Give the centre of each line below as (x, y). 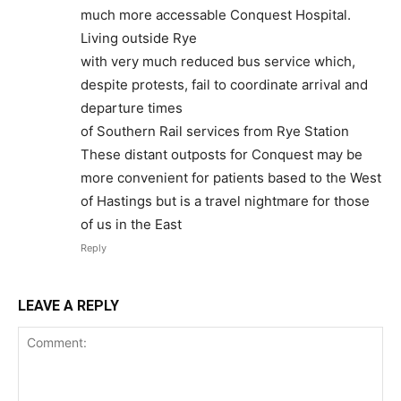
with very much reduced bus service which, (218, 61)
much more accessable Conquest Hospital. (216, 15)
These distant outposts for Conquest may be (222, 154)
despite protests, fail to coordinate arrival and (224, 85)
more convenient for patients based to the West (231, 178)
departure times (132, 108)
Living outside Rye (139, 38)
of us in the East (131, 224)
